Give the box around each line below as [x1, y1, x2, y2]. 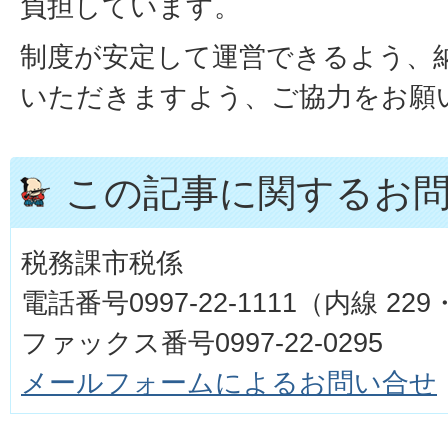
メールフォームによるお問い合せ [21, 366, 437, 398]
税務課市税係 [21, 246, 183, 278]
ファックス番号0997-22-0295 [21, 326, 383, 358]
